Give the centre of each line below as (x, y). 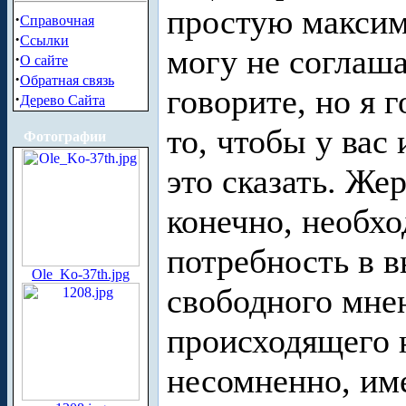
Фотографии (65, 136)
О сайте (44, 60)
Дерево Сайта (63, 100)
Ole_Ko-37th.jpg (81, 274)
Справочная (57, 20)
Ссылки (44, 40)
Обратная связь (67, 80)
